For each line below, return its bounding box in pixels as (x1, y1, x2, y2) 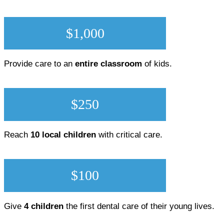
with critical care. (96, 130, 162, 140)
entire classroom (75, 59, 142, 69)
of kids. (142, 59, 172, 69)
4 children (24, 201, 63, 211)
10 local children (30, 130, 96, 140)
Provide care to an (4, 59, 75, 69)
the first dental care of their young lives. (63, 201, 214, 211)
